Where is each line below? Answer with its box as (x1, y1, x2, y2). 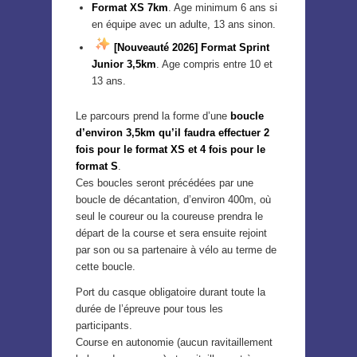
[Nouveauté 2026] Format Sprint (111, 41, 269, 54)
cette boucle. (76, 261, 135, 273)
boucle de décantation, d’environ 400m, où (76, 194, 271, 206)
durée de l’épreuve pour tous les (76, 303, 223, 316)
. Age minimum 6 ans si (168, 2, 277, 14)
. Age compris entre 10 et (156, 58, 273, 71)
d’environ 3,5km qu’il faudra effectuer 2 (76, 127, 269, 139)
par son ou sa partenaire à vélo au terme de (76, 244, 277, 257)
